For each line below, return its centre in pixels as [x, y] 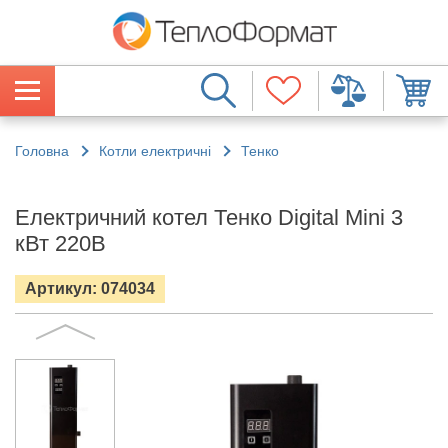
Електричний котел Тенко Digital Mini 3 [209, 217]
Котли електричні [155, 150]
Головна [42, 150]
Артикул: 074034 [90, 288]
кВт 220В [60, 243]
